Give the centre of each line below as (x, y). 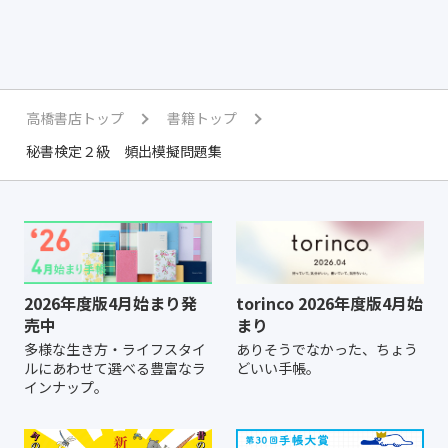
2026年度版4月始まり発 (110, 302)
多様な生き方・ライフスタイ (115, 348)
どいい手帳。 (278, 367)
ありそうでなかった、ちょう (327, 348)
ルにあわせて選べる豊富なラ (115, 367)
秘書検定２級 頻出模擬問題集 (124, 151)
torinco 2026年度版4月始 (329, 302)
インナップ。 (66, 386)
